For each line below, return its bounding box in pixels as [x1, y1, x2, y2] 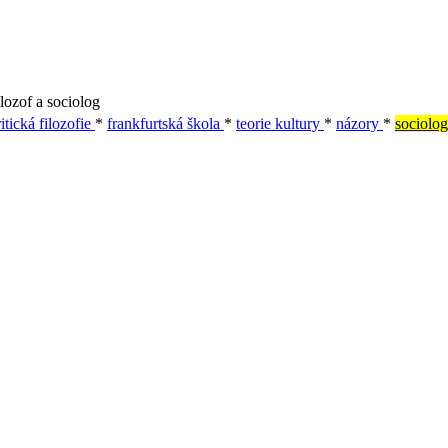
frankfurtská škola [107, 114, 224, 132]
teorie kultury [236, 114, 324, 132]
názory [336, 114, 383, 132]
